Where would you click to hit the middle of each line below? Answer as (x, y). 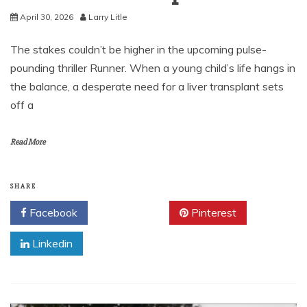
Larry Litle (108, 16)
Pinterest (212, 212)
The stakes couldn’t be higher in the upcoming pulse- (138, 49)
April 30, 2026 (47, 16)
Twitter (133, 212)
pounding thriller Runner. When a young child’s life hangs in (153, 67)
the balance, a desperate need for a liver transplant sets (147, 86)
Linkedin (51, 243)
